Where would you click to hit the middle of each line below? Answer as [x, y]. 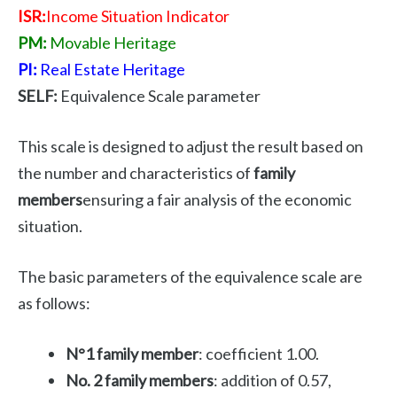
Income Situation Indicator [138, 16]
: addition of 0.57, [272, 381]
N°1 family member [132, 354]
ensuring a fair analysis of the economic [217, 200]
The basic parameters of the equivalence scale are [190, 277]
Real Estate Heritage [111, 70]
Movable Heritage [112, 43]
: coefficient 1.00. [259, 354]
